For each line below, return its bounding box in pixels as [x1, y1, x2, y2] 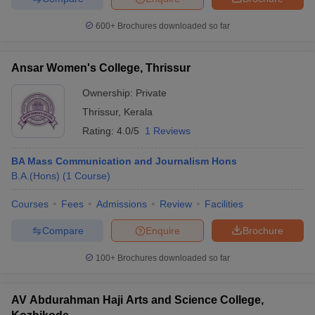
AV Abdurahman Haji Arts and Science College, [11, 294, 264, 306]
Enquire [146, 224, 180, 236]
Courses [11, 198, 49, 210]
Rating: [82, 125, 117, 136]
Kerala [124, 106, 153, 117]
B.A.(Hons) [11, 170, 60, 181]
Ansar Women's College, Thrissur [11, 62, 191, 74]
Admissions [96, 198, 147, 210]
